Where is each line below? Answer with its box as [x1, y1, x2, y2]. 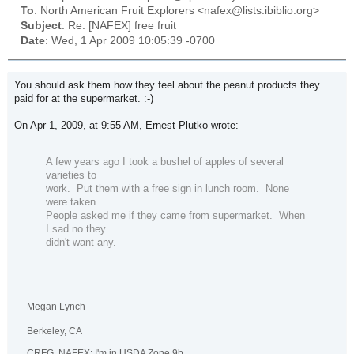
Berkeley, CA [27, 326, 82, 337]
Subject [21, 20, 62, 32]
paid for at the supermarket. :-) [14, 92, 153, 104]
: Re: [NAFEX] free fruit [62, 20, 176, 32]
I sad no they [46, 223, 106, 235]
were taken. [46, 196, 99, 209]
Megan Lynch [27, 301, 85, 313]
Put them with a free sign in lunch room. [77, 183, 259, 195]
